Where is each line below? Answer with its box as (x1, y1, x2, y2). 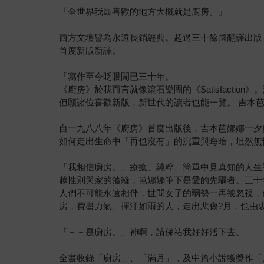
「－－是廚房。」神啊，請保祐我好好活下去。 (59, 226, 245, 237)
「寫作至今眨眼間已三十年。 (59, 71, 174, 81)
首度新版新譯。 (59, 45, 121, 55)
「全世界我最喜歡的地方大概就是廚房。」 (59, 6, 227, 16)
